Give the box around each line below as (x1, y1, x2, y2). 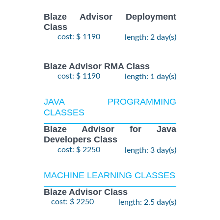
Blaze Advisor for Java (44, 124, 176, 135)
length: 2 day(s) (125, 33, 176, 42)
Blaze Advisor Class (44, 187, 128, 197)
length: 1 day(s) (125, 73, 176, 81)
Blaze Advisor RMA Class (44, 61, 150, 72)
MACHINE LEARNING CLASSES (44, 170, 175, 180)
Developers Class (44, 135, 117, 145)
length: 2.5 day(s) (118, 198, 176, 206)
